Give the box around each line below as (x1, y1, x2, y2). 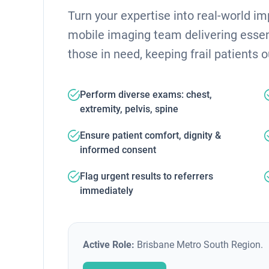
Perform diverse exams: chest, (80, 88, 212, 100)
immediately (80, 184, 133, 196)
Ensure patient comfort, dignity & (80, 129, 221, 141)
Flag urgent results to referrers (80, 170, 213, 182)
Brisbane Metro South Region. (134, 238, 263, 250)
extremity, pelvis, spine (80, 103, 178, 115)
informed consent (80, 144, 156, 156)
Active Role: (83, 238, 134, 250)
